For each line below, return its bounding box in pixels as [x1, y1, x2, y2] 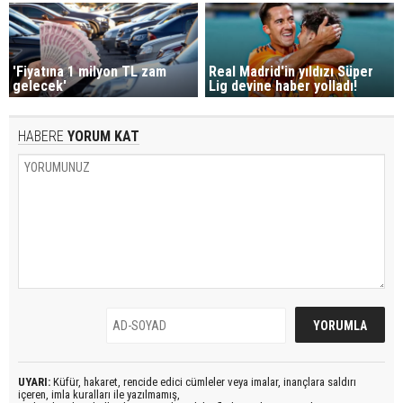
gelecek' [13, 76, 67, 94]
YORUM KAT [64, 127, 139, 145]
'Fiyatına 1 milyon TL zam [13, 62, 166, 80]
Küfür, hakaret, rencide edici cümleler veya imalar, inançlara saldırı [50, 374, 356, 389]
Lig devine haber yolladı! [209, 76, 358, 94]
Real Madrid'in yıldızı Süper [209, 62, 374, 80]
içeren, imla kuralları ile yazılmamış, [18, 387, 180, 401]
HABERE [18, 127, 64, 145]
